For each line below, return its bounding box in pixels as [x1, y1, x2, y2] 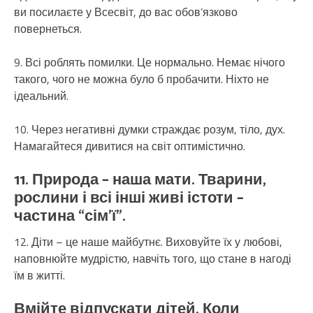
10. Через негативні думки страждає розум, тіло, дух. [14, 121, 285, 138]
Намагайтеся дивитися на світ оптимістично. [14, 138, 245, 155]
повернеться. [14, 20, 82, 38]
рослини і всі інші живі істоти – [14, 186, 244, 212]
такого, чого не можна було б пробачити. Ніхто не [14, 71, 269, 88]
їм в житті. [14, 267, 65, 284]
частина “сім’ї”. [14, 204, 126, 230]
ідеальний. [14, 87, 68, 105]
